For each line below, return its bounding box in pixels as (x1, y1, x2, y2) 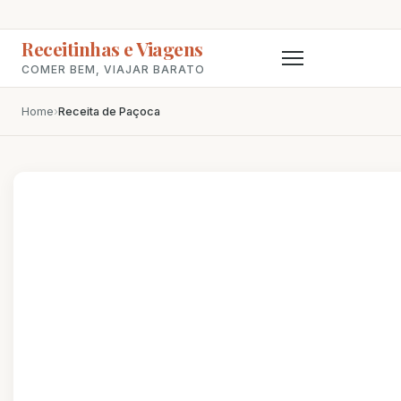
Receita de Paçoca (58, 105, 160, 118)
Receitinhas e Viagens (21, 36, 203, 61)
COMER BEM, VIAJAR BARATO (21, 63, 205, 76)
